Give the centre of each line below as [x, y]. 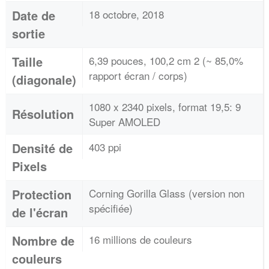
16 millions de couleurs [141, 239]
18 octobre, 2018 [126, 14]
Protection [42, 194]
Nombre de [43, 240]
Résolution [43, 114]
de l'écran [40, 212]
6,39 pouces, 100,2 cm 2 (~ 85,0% [166, 60]
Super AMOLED [125, 122]
